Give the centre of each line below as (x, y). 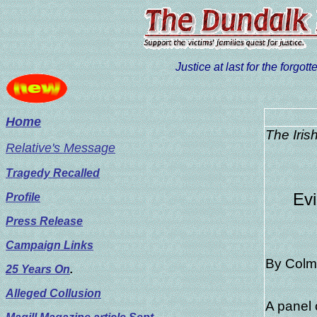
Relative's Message (60, 148)
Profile (23, 197)
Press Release (44, 221)
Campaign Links (50, 245)
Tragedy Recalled (53, 173)
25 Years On (38, 269)
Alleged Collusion (53, 293)
